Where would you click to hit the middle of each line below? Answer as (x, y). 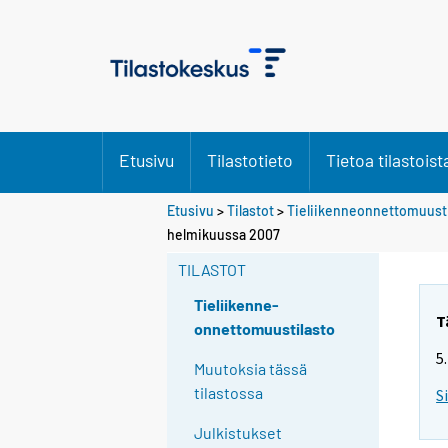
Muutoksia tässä (251, 369)
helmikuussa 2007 (223, 234)
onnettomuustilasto (265, 329)
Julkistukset (238, 433)
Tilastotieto (250, 160)
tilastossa (229, 393)
